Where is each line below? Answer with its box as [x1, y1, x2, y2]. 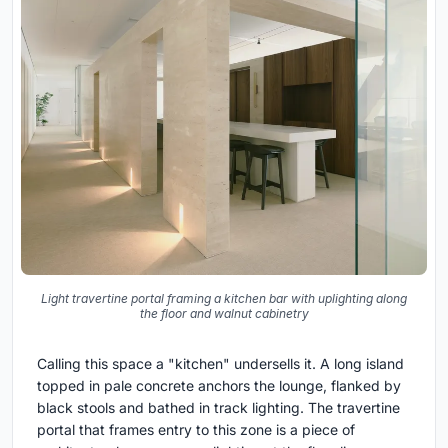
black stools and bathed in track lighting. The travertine [37, 398, 400, 416]
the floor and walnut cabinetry [139, 305, 309, 321]
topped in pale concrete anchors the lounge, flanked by [37, 376, 401, 394]
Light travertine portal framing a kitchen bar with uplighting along [41, 290, 407, 306]
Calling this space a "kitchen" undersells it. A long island [37, 354, 404, 372]
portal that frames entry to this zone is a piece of [37, 420, 355, 438]
